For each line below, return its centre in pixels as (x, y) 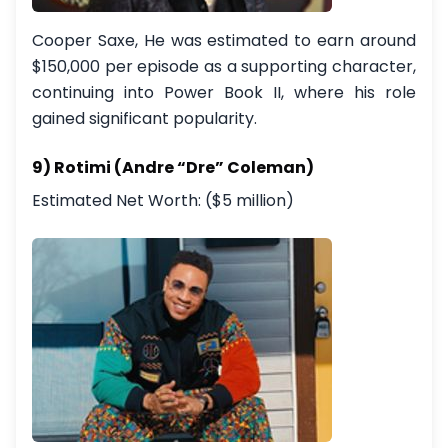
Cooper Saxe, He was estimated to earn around (224, 40)
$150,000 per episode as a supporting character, (224, 66)
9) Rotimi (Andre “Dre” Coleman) (173, 167)
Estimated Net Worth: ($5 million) (163, 200)
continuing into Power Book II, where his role (224, 92)
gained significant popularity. (144, 118)
